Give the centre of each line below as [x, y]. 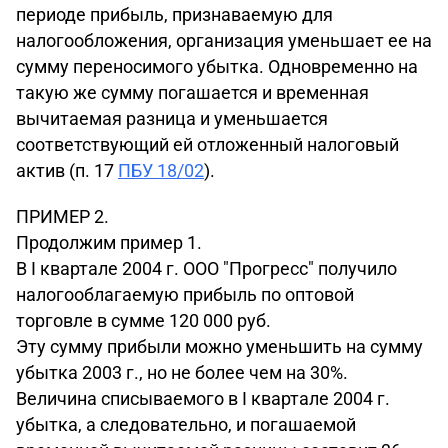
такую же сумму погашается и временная [192, 92]
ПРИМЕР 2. [62, 216]
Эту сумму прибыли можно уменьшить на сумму [219, 346]
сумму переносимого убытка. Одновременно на [217, 66]
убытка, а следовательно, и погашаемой [186, 424]
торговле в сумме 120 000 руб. [143, 320]
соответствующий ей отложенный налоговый [207, 144]
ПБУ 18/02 [161, 170]
